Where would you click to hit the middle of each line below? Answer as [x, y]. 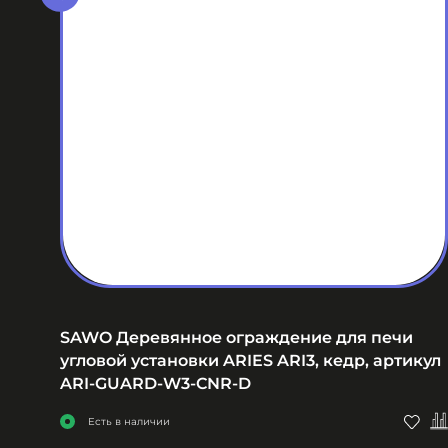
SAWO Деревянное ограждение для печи [236, 338]
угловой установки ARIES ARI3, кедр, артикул [250, 361]
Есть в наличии [129, 422]
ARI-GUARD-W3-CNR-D [155, 384]
